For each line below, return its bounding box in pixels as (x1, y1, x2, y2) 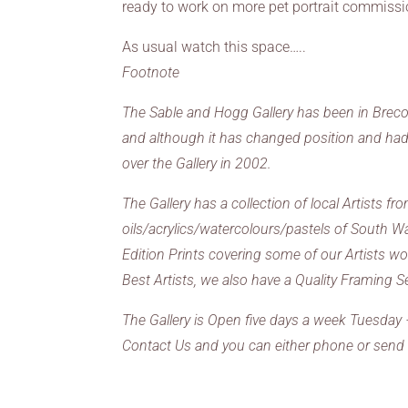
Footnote (122, 64, 180, 81)
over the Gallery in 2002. (122, 155, 272, 172)
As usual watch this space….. (122, 38, 307, 56)
